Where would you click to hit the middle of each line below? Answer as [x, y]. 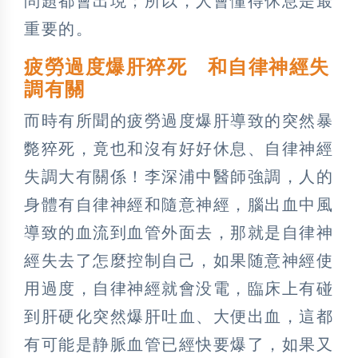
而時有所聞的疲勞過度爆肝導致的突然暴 [179, 120]
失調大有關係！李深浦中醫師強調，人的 [179, 176]
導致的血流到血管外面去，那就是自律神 [179, 232]
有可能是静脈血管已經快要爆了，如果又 [179, 344]
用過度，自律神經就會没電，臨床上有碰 [179, 288]
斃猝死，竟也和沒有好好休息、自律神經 [179, 148]
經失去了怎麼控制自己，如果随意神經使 [179, 260]
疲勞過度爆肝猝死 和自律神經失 [177, 67]
